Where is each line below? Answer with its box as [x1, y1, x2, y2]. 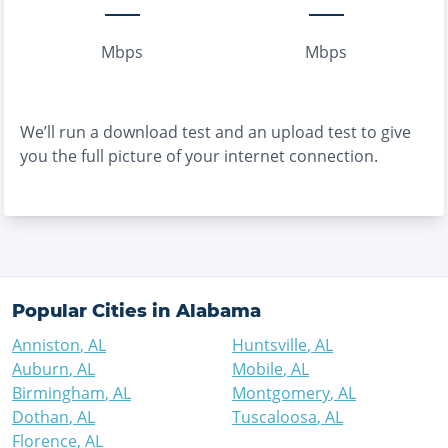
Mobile [232, 358, 283, 380]
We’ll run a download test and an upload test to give [20, 121, 411, 143]
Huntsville [232, 334, 307, 356]
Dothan [12, 406, 69, 428]
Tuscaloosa [232, 406, 317, 428]
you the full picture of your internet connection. [20, 145, 378, 167]
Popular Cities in [12, 300, 176, 322]
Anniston [12, 334, 80, 356]
